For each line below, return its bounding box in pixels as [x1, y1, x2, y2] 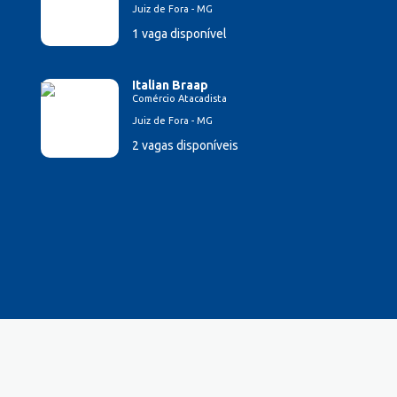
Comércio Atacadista [132, 93, 227, 105]
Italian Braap [132, 78, 208, 93]
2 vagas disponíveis [132, 138, 238, 153]
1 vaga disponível [132, 27, 227, 42]
